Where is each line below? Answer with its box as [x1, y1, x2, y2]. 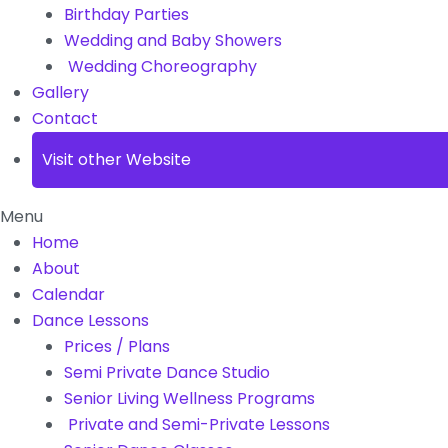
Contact [32, 106, 98, 130]
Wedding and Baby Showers [64, 28, 282, 52]
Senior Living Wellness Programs [64, 386, 315, 410]
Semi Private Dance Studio [64, 360, 270, 384]
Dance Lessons [32, 308, 149, 332]
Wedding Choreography [64, 54, 257, 78]
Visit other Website [42, 147, 191, 171]
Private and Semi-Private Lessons [64, 412, 330, 436]
